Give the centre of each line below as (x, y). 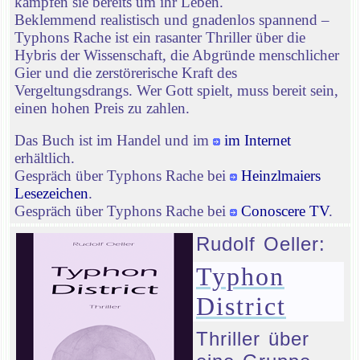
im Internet (258, 141)
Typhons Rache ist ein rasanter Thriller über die (160, 37)
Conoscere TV (285, 211)
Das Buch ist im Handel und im (114, 141)
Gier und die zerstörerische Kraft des (126, 72)
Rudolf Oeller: (261, 244)
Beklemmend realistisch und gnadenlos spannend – (172, 19)
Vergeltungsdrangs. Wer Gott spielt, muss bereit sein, (176, 90)
